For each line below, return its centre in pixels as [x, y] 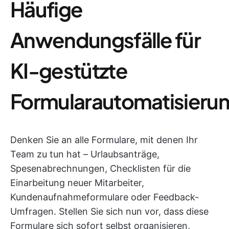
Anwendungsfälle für [106, 40]
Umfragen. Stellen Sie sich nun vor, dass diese [109, 211]
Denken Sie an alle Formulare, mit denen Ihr [104, 140]
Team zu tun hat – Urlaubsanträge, [85, 154]
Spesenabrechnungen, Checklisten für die [100, 168]
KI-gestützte [69, 70]
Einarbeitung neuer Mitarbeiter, [77, 183]
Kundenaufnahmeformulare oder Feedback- [105, 197]
